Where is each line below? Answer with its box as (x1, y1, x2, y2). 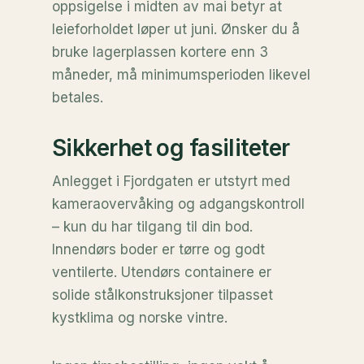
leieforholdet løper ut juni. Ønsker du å (52, 21, 300, 37)
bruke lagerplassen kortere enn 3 (52, 44, 268, 60)
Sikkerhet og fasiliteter (52, 134, 290, 162)
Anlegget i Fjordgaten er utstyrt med (52, 173, 290, 189)
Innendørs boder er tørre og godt (52, 241, 265, 258)
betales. (52, 89, 103, 106)
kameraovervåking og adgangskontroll (52, 196, 305, 212)
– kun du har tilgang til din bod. (52, 219, 253, 235)
